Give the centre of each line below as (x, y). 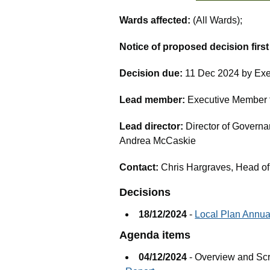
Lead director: (153, 127)
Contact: (140, 168)
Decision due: (152, 74)
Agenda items (155, 235)
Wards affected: (156, 20)
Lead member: (154, 100)
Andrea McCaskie (158, 141)
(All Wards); (218, 20)
